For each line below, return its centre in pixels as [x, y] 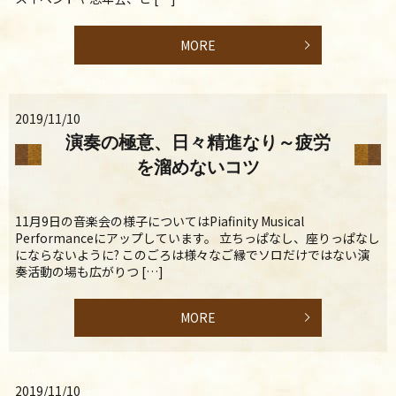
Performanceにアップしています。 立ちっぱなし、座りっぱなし [198, 237]
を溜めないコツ [198, 167]
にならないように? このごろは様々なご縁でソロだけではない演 [192, 254]
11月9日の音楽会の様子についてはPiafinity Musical [160, 221]
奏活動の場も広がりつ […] [89, 271]
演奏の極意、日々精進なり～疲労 [198, 142]
